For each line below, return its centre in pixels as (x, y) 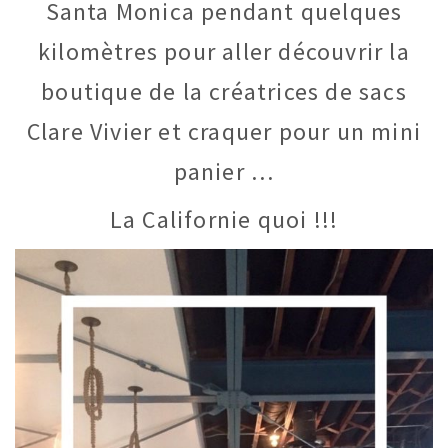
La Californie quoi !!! (224, 220)
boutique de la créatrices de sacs (224, 91)
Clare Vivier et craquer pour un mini (224, 131)
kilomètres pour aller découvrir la (224, 51)
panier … (224, 171)
